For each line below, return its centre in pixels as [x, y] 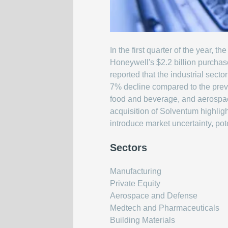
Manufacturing [136, 172]
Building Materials [142, 220]
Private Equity [135, 184]
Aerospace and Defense [154, 196]
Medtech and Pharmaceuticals [165, 208]
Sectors [129, 148]
